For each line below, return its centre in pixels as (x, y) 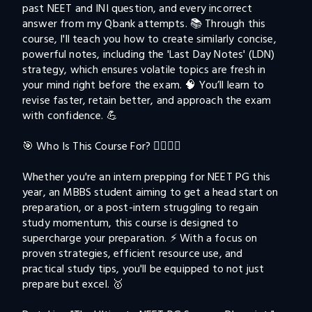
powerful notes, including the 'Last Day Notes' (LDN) (150, 54)
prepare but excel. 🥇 (73, 284)
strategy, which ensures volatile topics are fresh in (146, 70)
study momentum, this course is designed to (132, 223)
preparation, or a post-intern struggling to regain (142, 208)
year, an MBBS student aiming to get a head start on (152, 192)
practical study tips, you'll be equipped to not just (145, 269)
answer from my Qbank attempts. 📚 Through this (146, 24)
